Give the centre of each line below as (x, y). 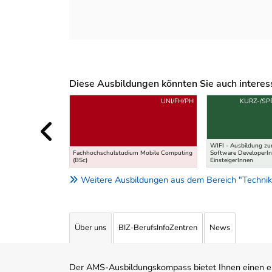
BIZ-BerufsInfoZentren (158, 228)
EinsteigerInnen (232, 160)
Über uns (90, 228)
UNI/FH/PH (178, 101)
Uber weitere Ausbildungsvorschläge (141, 100)
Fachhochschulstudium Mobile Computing (133, 153)
